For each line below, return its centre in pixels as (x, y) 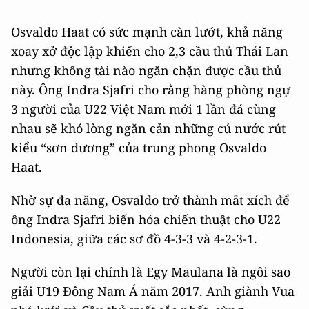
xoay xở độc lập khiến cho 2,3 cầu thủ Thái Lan (150, 51)
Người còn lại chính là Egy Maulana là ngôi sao (151, 272)
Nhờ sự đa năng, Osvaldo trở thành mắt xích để (150, 200)
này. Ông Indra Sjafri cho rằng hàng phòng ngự (151, 90)
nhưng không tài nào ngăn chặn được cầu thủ (146, 71)
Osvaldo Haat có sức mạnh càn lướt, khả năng (147, 32)
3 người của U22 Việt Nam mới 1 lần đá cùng (143, 109)
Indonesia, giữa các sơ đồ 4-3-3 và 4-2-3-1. (134, 239)
